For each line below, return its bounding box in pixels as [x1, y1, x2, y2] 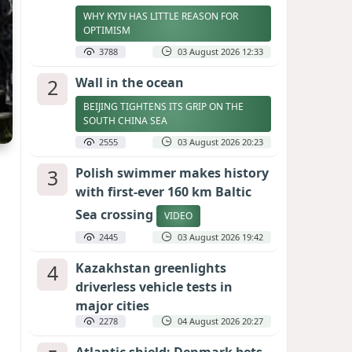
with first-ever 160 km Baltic [75, 183, 251, 200]
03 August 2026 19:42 [178, 231, 263, 243]
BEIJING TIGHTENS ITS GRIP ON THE [83, 100, 244, 113]
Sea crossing [75, 206, 156, 224]
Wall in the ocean [75, 74, 184, 91]
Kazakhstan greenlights [75, 259, 226, 277]
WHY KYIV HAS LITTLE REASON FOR [83, 9, 238, 23]
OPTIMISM [83, 24, 133, 37]
